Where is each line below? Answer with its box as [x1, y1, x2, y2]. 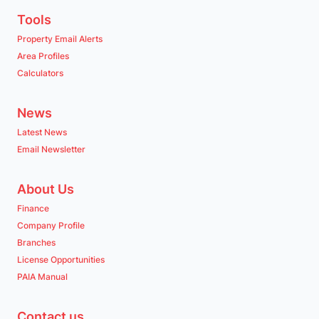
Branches [17, 237, 56, 248]
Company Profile [17, 220, 85, 231]
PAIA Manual [17, 271, 68, 282]
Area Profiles [17, 51, 69, 61]
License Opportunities [17, 254, 105, 265]
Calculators [17, 68, 63, 78]
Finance [17, 203, 49, 214]
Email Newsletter [17, 144, 85, 155]
